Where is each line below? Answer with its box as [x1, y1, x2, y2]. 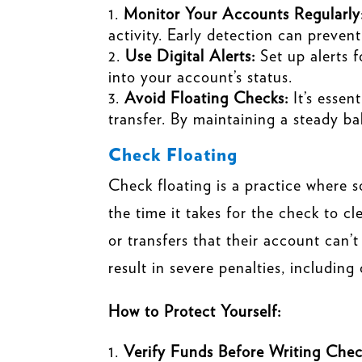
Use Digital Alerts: [125, 45, 256, 65]
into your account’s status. [108, 66, 293, 86]
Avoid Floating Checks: [124, 87, 289, 107]
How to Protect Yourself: [108, 301, 282, 321]
